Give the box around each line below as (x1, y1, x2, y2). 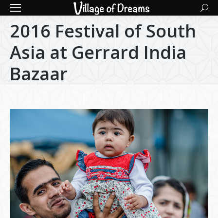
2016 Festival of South (10, 19, 196, 43)
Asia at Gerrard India (10, 40, 186, 64)
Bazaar (10, 62, 68, 86)
